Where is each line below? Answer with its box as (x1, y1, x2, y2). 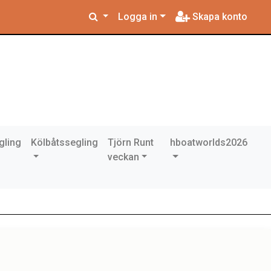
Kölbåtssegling (30, 137, 98, 148)
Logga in (118, 11, 158, 22)
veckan (107, 151, 139, 163)
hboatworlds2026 (170, 137, 247, 148)
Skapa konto (190, 11, 247, 22)
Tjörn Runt (107, 137, 154, 148)
